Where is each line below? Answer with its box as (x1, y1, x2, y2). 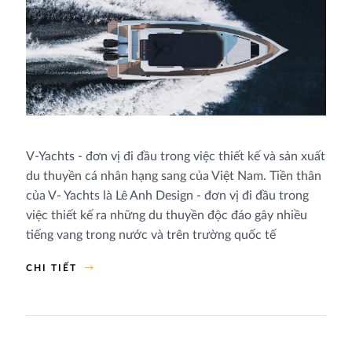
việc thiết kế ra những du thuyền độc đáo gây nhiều (25, 208, 307, 222)
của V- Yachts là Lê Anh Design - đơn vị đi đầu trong (25, 189, 309, 202)
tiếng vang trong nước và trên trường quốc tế (25, 228, 276, 241)
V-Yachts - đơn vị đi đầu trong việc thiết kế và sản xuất (25, 149, 325, 163)
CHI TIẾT (25, 262, 77, 273)
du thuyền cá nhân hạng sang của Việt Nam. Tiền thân (25, 169, 321, 182)
